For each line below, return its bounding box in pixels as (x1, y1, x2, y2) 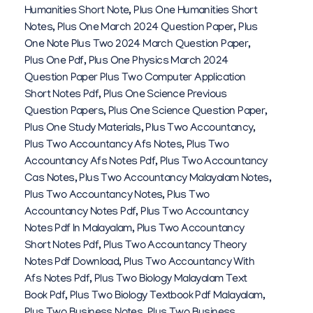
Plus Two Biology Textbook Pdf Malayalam (70, 290, 263, 303)
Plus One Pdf (24, 55, 84, 68)
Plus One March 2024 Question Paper (57, 22, 234, 35)
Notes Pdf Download (24, 256, 119, 270)
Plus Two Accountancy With (124, 256, 255, 270)
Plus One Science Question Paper (108, 105, 265, 119)
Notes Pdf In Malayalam (24, 223, 132, 236)
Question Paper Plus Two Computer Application (24, 72, 246, 85)
